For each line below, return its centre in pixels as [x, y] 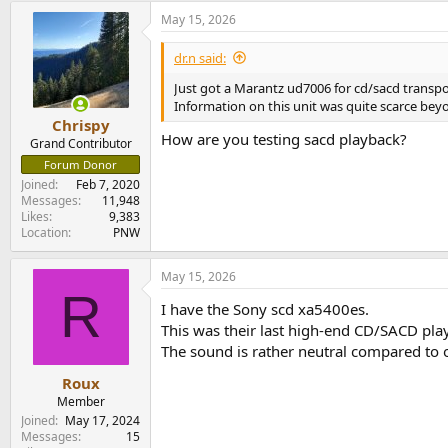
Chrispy [80, 125]
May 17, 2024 [102, 420]
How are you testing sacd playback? [284, 139]
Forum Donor [80, 165]
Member [80, 401]
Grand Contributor [80, 144]
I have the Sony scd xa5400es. [265, 309]
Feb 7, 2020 [108, 185]
